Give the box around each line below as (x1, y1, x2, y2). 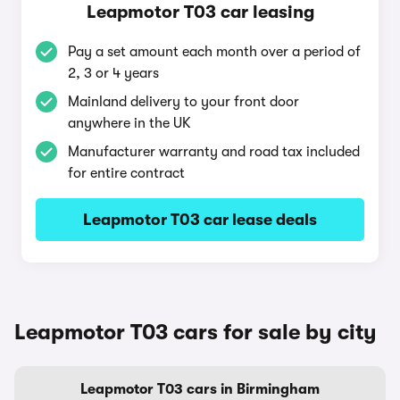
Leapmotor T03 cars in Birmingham (80, 381, 320, 397)
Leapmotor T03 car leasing (86, 2, 314, 22)
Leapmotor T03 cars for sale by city (14, 320, 377, 345)
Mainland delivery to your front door (68, 94, 299, 110)
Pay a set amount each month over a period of (68, 44, 361, 60)
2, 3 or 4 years (68, 65, 159, 81)
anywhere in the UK (68, 115, 191, 131)
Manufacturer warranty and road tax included (68, 144, 360, 160)
